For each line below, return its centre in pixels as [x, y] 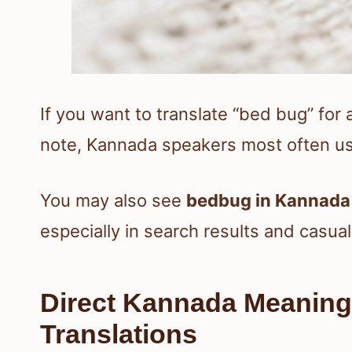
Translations [119, 334]
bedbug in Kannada [268, 200]
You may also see [113, 200]
